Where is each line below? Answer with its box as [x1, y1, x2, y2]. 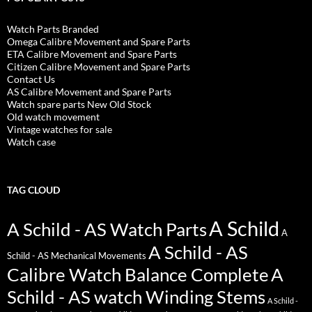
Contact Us [7, 73, 55, 86]
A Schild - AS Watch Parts [7, 219, 207, 240]
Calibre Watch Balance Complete [7, 264, 269, 286]
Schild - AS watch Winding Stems [7, 286, 265, 308]
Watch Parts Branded [7, 23, 99, 36]
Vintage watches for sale [7, 123, 112, 136]
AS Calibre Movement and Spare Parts [7, 86, 171, 98]
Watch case [7, 136, 56, 148]
